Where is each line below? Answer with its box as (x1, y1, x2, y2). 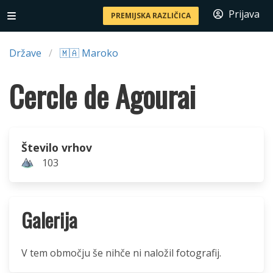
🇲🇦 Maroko (60, 46, 118, 60)
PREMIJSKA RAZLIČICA (111, 10, 191, 21)
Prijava (229, 7, 260, 21)
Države (9, 46, 41, 60)
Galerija (21, 205, 77, 234)
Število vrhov (21, 140, 92, 155)
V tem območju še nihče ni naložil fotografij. (21, 246, 221, 260)
